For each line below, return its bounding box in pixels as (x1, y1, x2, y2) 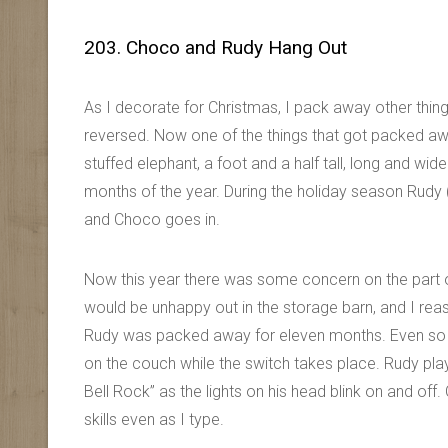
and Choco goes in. (84, 210, 220, 229)
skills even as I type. (84, 410, 224, 429)
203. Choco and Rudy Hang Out (84, 36, 347, 59)
